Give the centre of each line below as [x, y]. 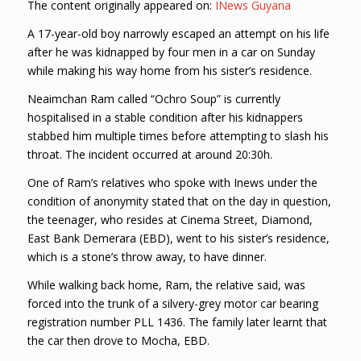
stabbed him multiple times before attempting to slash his [178, 136]
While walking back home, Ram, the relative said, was [166, 284]
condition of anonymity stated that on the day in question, [179, 201]
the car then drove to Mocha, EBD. [118, 340]
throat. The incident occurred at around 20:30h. [149, 155]
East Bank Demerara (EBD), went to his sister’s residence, [178, 238]
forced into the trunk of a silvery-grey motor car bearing [172, 303]
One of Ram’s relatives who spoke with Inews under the [172, 182]
